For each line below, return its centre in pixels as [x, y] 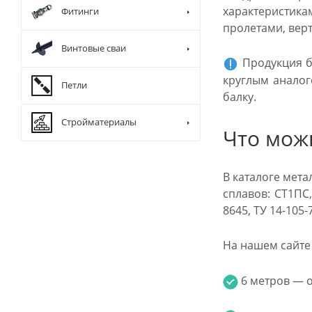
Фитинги [80, 11]
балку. [240, 97]
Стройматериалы [99, 122]
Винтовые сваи [94, 48]
